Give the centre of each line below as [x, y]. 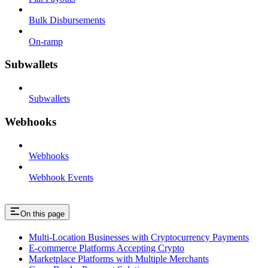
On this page [42, 214]
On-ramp [46, 41]
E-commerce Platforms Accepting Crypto [106, 248]
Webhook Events [61, 177]
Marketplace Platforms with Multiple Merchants [119, 259]
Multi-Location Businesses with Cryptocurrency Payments [139, 237]
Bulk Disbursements [67, 20]
